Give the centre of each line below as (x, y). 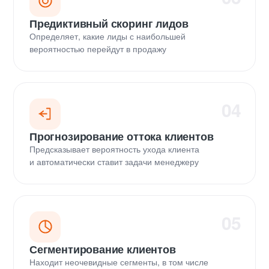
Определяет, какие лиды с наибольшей (107, 36)
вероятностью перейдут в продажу (98, 48)
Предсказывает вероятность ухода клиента (114, 149)
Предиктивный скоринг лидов (109, 23)
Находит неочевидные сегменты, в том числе (119, 261)
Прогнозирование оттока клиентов (122, 136)
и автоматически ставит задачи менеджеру (114, 161)
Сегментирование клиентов (103, 249)
